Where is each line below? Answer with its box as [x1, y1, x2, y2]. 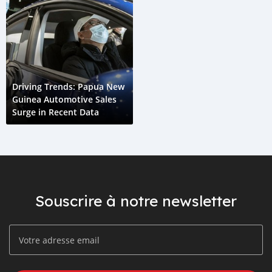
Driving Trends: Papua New [12, 81, 124, 92]
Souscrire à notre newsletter [35, 191, 237, 210]
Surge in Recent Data [12, 106, 99, 118]
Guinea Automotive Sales [12, 93, 117, 105]
